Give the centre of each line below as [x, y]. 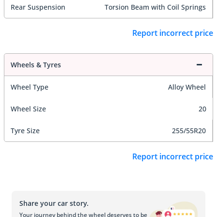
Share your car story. [54, 203]
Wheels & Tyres [36, 65]
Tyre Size [25, 131]
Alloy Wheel [187, 87]
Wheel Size [28, 109]
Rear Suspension [38, 7]
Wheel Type [30, 87]
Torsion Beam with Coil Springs [155, 7]
